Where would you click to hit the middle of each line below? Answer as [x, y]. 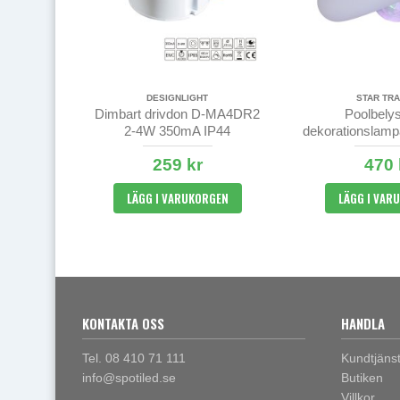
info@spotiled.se [129, 378]
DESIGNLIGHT [178, 97]
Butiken [362, 378]
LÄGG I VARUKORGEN [177, 198]
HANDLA [363, 324]
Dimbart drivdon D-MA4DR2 [178, 113]
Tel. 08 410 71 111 [134, 358]
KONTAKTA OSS [123, 324]
